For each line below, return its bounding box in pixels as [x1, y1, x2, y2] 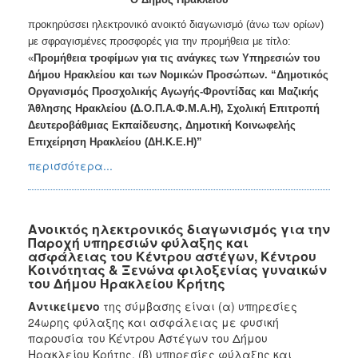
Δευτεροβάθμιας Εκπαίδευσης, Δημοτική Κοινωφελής [28, 118, 296, 131]
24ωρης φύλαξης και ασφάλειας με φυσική [28, 313, 279, 330]
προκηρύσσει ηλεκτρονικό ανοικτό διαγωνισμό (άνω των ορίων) [28, 18, 324, 30]
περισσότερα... [28, 157, 113, 173]
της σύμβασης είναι [100, 297, 215, 314]
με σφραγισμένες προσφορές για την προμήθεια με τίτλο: [28, 34, 291, 47]
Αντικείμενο [28, 297, 100, 314]
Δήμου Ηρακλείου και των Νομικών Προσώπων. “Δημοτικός [28, 68, 328, 81]
